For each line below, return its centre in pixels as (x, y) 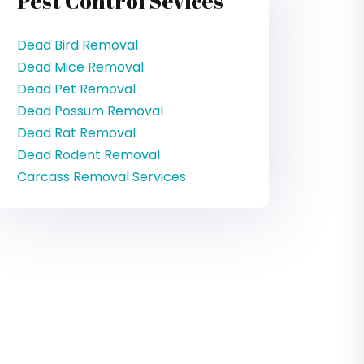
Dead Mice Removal (80, 67)
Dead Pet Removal (76, 89)
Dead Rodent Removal (89, 155)
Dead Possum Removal (90, 111)
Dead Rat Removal (76, 133)
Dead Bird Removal (78, 45)
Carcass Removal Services (102, 177)
